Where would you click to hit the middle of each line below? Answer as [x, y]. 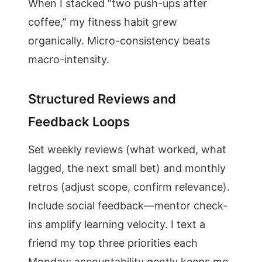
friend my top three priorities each [113, 243]
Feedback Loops [79, 122]
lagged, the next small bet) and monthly [127, 168]
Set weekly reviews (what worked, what [127, 149]
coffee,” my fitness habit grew [103, 22]
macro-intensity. [69, 59]
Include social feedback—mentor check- [128, 206]
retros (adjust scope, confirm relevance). [129, 187]
